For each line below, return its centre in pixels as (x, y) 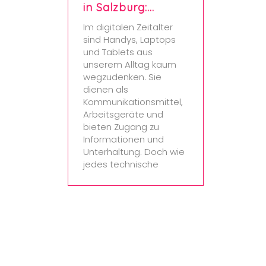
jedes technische (121, 164)
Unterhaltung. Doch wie (134, 152)
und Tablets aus (118, 52)
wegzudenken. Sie (122, 77)
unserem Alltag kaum (130, 64)
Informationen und (123, 139)
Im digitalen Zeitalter (128, 27)
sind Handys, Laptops (129, 39)
